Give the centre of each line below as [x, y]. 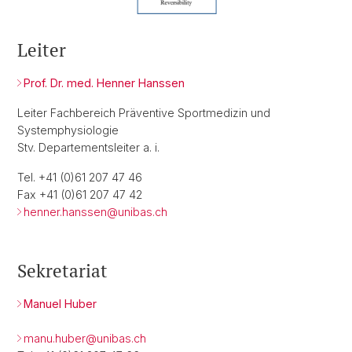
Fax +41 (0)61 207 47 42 [80, 195]
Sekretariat [62, 271]
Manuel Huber [60, 304]
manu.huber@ [60, 339]
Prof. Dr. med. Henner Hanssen [104, 83]
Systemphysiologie [68, 130]
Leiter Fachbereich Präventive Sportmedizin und [144, 113]
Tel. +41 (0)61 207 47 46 [80, 178]
